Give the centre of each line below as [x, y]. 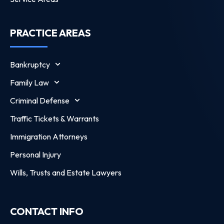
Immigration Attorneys [49, 136]
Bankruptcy [30, 64]
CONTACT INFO [47, 211]
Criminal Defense [40, 100]
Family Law [29, 82]
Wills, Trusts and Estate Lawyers [66, 172]
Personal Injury [35, 154]
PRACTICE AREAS [50, 32]
